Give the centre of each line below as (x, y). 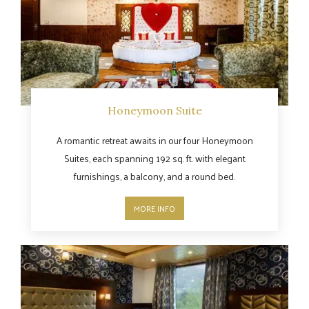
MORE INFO (154, 209)
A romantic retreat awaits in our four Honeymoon (154, 141)
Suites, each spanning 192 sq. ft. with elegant (154, 159)
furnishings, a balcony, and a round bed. (154, 177)
